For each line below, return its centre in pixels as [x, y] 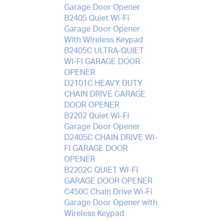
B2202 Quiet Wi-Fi [96, 116]
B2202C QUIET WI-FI [101, 170]
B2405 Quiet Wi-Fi [96, 18]
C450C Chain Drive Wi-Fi [108, 192]
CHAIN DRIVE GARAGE [105, 94]
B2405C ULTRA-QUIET [104, 51]
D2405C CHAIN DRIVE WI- [110, 137]
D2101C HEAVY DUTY [103, 83]
